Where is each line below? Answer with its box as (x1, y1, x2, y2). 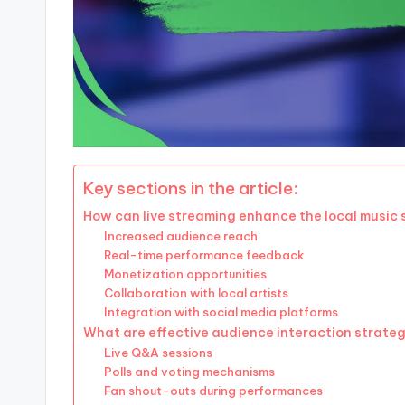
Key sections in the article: (83, 177, 298, 200)
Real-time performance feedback (103, 248, 304, 263)
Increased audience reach (103, 229, 258, 244)
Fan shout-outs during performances (103, 383, 323, 399)
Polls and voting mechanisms (103, 364, 275, 380)
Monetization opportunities (103, 267, 267, 282)
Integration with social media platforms (103, 305, 338, 320)
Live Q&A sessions (103, 345, 212, 361)
